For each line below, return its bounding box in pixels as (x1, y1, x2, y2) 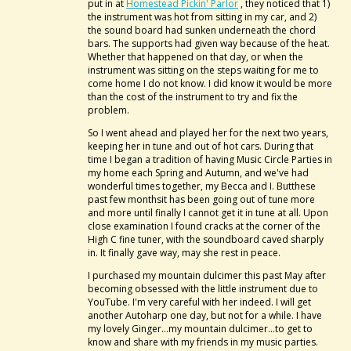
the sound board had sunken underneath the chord (88, 24, 316, 37)
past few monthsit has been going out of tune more (88, 193, 315, 206)
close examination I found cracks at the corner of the (88, 219, 320, 233)
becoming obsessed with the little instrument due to (88, 282, 318, 295)
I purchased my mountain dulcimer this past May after (88, 269, 326, 282)
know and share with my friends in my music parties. (88, 335, 318, 349)
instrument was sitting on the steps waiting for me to (88, 63, 319, 77)
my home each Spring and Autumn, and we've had (88, 166, 309, 179)
